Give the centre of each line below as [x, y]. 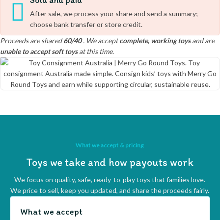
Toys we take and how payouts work [110, 162]
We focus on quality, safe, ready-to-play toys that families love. [110, 179]
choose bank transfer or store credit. [86, 24]
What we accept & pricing [110, 145]
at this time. [96, 51]
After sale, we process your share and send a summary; [114, 14]
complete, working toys [155, 41]
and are [203, 41]
